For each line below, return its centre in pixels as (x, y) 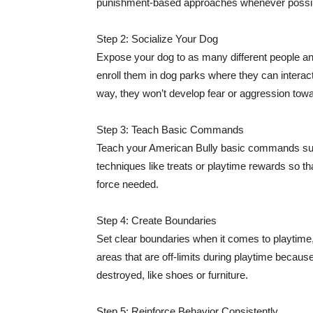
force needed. (128, 184)
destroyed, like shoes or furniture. (172, 275)
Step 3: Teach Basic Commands (170, 130)
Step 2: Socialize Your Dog (157, 39)
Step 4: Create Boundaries (156, 220)
